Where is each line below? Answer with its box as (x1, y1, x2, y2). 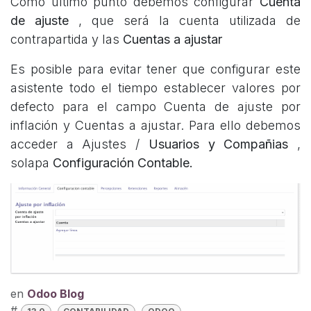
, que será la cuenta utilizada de (78, 12, 301, 28)
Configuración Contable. (53, 155, 193, 170)
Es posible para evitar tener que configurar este (10, 61, 301, 76)
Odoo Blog (27, 287, 84, 301)
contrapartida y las (10, 31, 123, 47)
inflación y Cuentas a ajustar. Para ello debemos (10, 117, 301, 133)
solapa (10, 155, 53, 170)
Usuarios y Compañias (148, 136, 289, 151)
